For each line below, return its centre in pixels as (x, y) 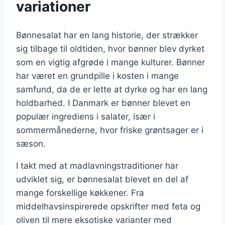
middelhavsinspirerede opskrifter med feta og (108, 207)
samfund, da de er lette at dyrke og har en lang (112, 90)
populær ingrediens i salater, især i (86, 117)
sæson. (31, 144)
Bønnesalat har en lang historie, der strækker (107, 35)
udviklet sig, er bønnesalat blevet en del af (102, 180)
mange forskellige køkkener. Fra (80, 193)
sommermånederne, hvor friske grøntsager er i (110, 130)
